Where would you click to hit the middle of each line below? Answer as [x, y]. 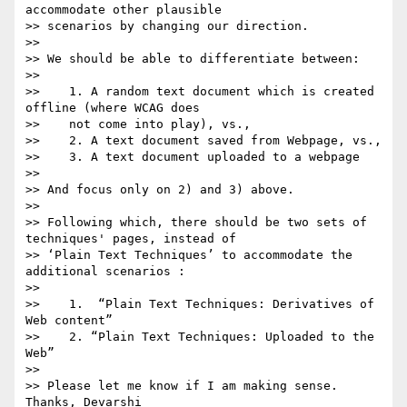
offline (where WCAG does [113, 108]
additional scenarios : [105, 272]
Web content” [69, 321]
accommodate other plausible [124, 10]
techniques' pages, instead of [131, 239]
